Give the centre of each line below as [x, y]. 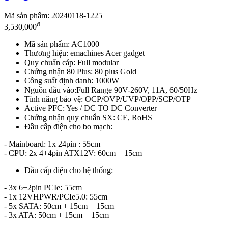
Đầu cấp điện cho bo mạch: [69, 127]
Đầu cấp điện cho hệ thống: [69, 170]
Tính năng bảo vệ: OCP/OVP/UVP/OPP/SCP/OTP [108, 99]
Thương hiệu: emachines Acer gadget [85, 53]
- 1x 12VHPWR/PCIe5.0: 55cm [56, 197]
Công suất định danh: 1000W [72, 81]
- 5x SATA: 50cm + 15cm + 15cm [59, 206]
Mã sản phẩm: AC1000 [62, 44]
